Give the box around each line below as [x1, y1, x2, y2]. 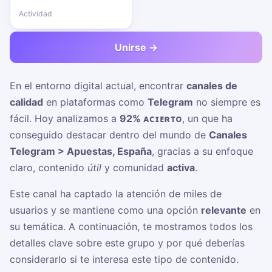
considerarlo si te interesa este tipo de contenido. [10, 253, 239, 265]
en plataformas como [43, 96, 148, 108]
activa [167, 161, 195, 174]
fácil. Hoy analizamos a [10, 112, 120, 124]
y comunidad [101, 161, 167, 174]
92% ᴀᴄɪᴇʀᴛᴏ [120, 112, 182, 124]
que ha [202, 112, 233, 124]
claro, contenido [10, 161, 87, 174]
